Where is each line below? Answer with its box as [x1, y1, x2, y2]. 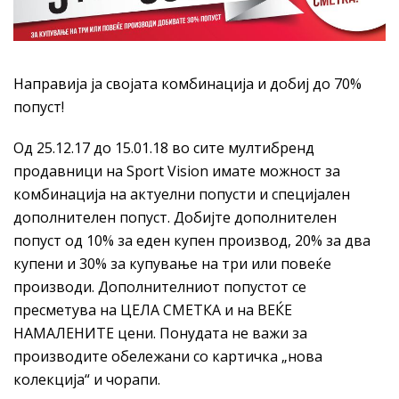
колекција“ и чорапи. [13, 369, 160, 389]
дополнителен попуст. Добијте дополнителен [13, 207, 337, 227]
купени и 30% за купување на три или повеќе [13, 253, 331, 273]
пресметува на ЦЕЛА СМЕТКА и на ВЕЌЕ [13, 299, 292, 320]
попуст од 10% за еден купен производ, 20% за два [13, 230, 370, 250]
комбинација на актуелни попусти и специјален [13, 183, 350, 204]
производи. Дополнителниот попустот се [13, 276, 306, 297]
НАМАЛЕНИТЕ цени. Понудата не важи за [13, 322, 307, 343]
